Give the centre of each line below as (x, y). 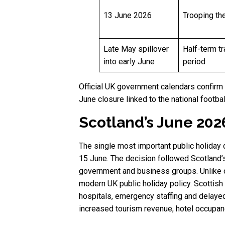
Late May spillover (136, 49)
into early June (129, 62)
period (194, 62)
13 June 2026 (128, 16)
